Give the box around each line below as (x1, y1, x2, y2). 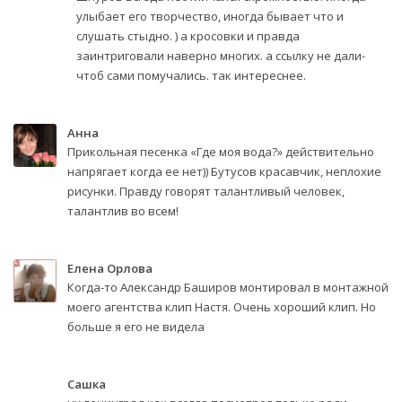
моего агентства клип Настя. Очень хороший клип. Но (67, 298, 376, 315)
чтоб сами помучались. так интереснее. (76, 66, 306, 83)
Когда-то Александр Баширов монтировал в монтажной (67, 278, 389, 295)
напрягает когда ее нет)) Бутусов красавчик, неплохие (67, 162, 381, 179)
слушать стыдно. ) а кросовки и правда (76, 27, 300, 44)
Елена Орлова (67, 259, 153, 276)
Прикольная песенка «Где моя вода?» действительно (67, 143, 374, 160)
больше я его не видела (67, 318, 205, 335)
